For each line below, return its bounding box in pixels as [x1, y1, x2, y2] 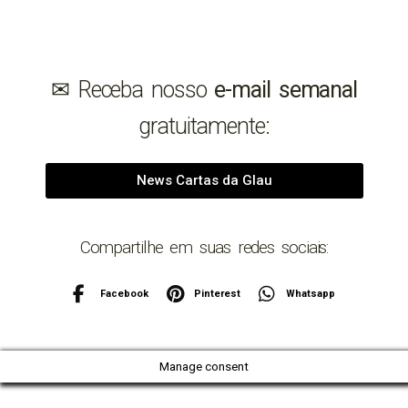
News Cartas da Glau [136, 172, 272, 189]
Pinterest [194, 288, 240, 300]
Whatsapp [286, 288, 335, 300]
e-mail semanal [214, 76, 358, 103]
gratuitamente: [138, 112, 270, 139]
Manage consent [159, 359, 249, 373]
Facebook [100, 288, 148, 300]
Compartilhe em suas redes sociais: [79, 237, 329, 258]
